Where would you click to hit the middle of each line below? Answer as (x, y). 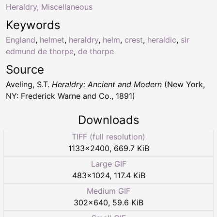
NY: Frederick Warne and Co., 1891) (70, 96)
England (21, 39)
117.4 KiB (129, 175)
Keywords (33, 25)
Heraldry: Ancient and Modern (107, 84)
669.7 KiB (131, 148)
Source (25, 69)
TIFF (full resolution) (108, 136)
